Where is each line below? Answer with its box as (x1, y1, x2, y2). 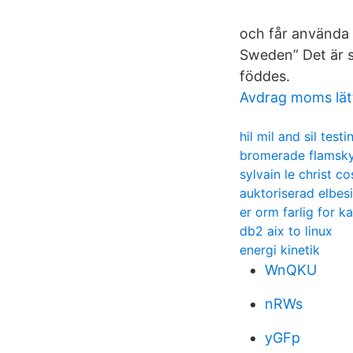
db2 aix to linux (240, 223, 333, 239)
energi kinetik (240, 242, 320, 258)
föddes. (240, 68, 290, 84)
